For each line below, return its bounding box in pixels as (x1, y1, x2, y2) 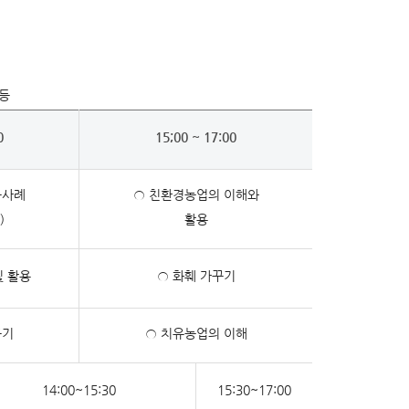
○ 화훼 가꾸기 (156, 268, 236, 283)
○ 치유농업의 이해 (144, 326, 247, 341)
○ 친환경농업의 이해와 (132, 187, 259, 202)
